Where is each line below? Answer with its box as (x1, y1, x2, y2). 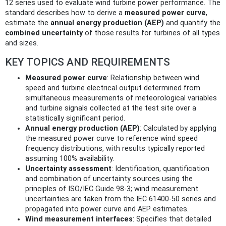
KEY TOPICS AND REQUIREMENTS (5, 55, 170, 68)
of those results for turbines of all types (83, 28, 220, 37)
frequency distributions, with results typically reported (25, 144, 205, 153)
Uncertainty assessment (25, 164, 111, 173)
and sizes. (5, 38, 38, 47)
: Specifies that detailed (133, 214, 211, 223)
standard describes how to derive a (5, 8, 125, 17)
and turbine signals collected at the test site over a (25, 103, 196, 112)
